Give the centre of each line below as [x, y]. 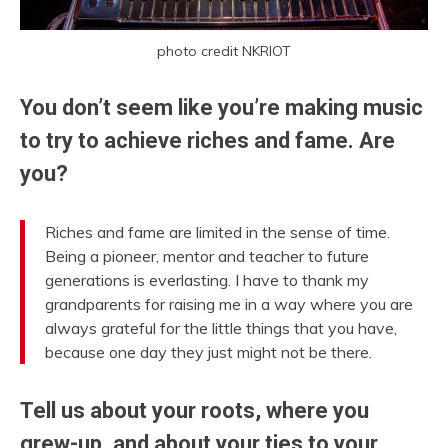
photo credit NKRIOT [224, 51]
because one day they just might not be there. [208, 351]
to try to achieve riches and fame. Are [207, 141]
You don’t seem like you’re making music [221, 108]
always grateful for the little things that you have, [221, 327]
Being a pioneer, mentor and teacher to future [207, 255]
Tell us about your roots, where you [194, 410]
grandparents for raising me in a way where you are [229, 303]
